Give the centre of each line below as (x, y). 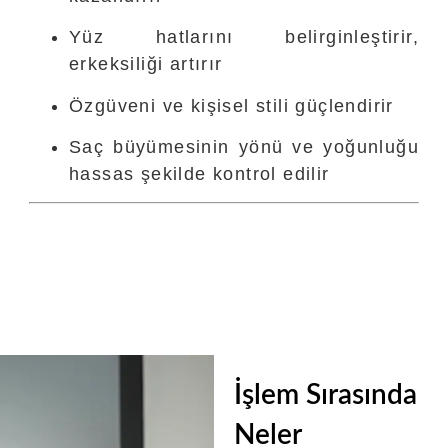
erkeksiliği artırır (146, 64)
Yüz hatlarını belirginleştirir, (244, 37)
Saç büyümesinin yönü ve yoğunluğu (244, 147)
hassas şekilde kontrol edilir (199, 174)
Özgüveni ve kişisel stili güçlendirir (231, 105)
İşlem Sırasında (325, 394)
